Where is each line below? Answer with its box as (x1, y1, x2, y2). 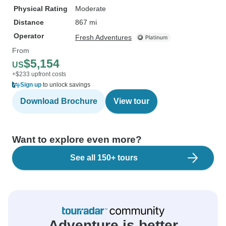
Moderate (75, 5, 106, 13)
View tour (114, 97, 149, 105)
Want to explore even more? (12, 134, 142, 145)
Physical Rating (14, 5, 68, 13)
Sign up (20, 81, 41, 88)
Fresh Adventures (75, 33, 132, 41)
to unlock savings (41, 81, 90, 88)
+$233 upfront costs (12, 71, 66, 78)
